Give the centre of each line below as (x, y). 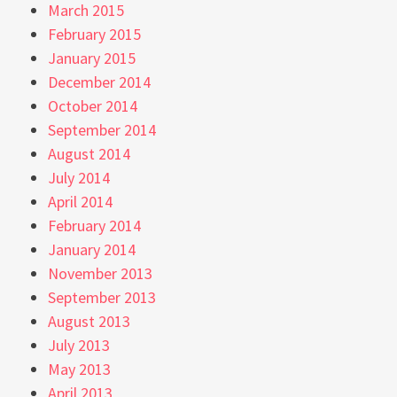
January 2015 (92, 58)
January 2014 (92, 249)
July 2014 (79, 177)
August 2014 (89, 153)
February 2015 (94, 34)
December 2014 (99, 82)
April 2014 (80, 201)
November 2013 (100, 273)
